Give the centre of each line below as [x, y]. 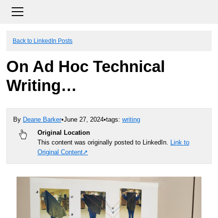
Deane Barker [42, 119]
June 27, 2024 [84, 119]
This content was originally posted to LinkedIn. [104, 142]
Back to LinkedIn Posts [43, 41]
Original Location [64, 132]
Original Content [60, 152]
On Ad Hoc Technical [86, 67]
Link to [180, 142]
